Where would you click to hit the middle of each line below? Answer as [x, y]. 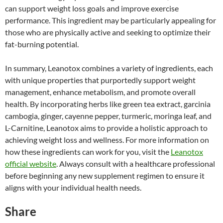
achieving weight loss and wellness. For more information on [107, 139]
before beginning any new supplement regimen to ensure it [105, 175]
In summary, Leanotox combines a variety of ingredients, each [109, 68]
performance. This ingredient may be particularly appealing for [111, 20]
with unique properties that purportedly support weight [100, 80]
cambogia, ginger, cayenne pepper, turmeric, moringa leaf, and [108, 115]
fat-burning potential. [42, 44]
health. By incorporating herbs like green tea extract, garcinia [108, 104]
